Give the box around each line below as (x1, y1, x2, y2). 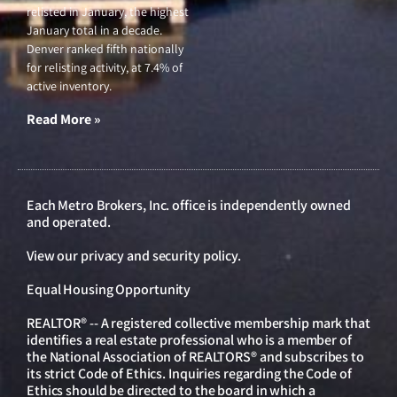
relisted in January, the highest (27, 4, 189, 20)
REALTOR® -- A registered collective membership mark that (27, 314, 370, 333)
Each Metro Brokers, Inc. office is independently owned (27, 196, 351, 215)
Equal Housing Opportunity (27, 280, 191, 300)
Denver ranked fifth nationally (27, 41, 183, 58)
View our (27, 246, 81, 266)
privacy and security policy (81, 246, 237, 266)
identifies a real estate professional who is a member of (27, 331, 352, 350)
